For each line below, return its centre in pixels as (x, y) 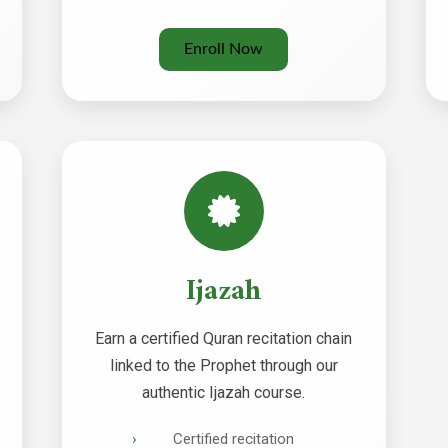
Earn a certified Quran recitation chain (224, 339)
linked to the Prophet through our (223, 366)
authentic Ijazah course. (224, 393)
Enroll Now (224, 49)
